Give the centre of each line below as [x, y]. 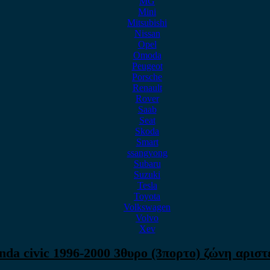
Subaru [147, 164]
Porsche [147, 77]
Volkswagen [147, 207]
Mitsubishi [147, 23]
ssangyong [147, 153]
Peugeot [147, 66]
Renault [147, 88]
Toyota [147, 196]
